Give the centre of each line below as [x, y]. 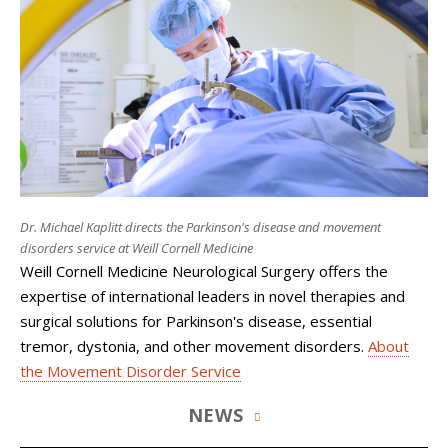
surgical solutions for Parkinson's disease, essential [196, 321]
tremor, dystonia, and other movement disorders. [194, 346]
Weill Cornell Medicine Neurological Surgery [167, 271]
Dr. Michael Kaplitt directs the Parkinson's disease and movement [200, 227]
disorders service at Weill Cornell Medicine [136, 248]
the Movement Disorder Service [130, 371]
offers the [351, 271]
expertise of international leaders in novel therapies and [212, 296]
